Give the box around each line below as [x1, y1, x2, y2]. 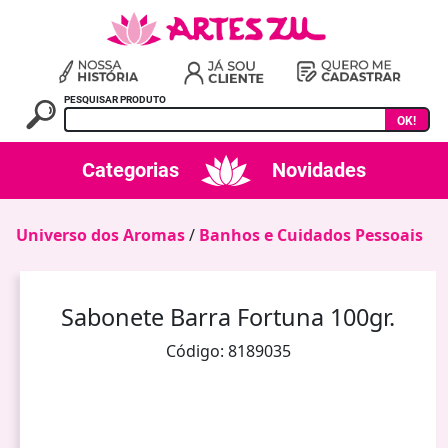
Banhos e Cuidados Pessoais [199, 223, 423, 246]
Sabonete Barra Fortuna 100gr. [61, 300, 395, 333]
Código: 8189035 [165, 339, 291, 362]
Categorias [82, 158, 179, 183]
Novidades [272, 158, 366, 183]
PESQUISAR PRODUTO [64, 93, 167, 105]
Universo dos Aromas [16, 223, 185, 246]
